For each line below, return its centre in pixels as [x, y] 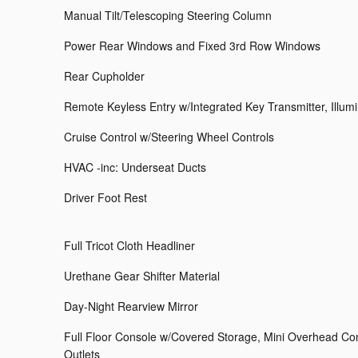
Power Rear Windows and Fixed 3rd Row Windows [192, 46]
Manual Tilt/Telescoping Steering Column [168, 16]
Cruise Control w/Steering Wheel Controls [169, 137]
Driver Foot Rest [105, 198]
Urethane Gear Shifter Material [142, 276]
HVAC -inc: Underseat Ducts [135, 167]
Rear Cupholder [104, 76]
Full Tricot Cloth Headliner [129, 246]
